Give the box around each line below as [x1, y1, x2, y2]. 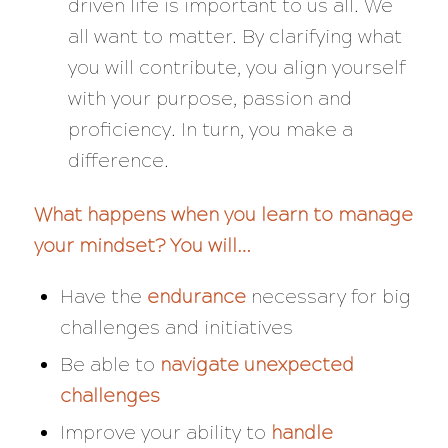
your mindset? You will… [33, 234, 251, 258]
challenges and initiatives [59, 315, 293, 339]
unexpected [243, 352, 354, 376]
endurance [146, 284, 246, 308]
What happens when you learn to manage [33, 203, 413, 227]
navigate [159, 352, 239, 376]
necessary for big [245, 284, 411, 308]
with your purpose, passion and [67, 87, 352, 111]
